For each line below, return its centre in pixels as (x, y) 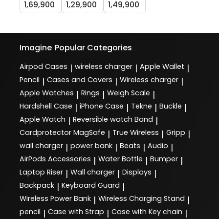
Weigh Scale (129, 93)
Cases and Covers (80, 80)
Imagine (36, 48)
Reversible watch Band (113, 120)
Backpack (37, 186)
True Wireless (136, 133)
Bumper (164, 159)
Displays (137, 172)
